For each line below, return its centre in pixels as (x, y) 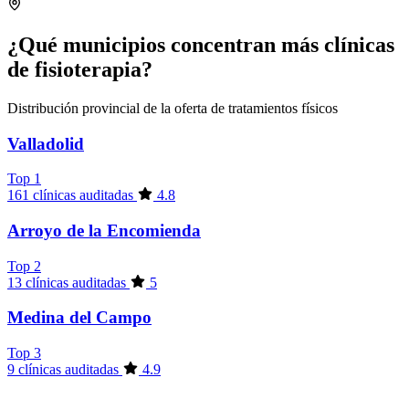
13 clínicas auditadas (68, 282)
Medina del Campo (79, 318)
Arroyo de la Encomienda (104, 230)
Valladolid (46, 143)
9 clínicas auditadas (65, 370)
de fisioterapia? (80, 69)
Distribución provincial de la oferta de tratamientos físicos (173, 108)
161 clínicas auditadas (72, 195)
